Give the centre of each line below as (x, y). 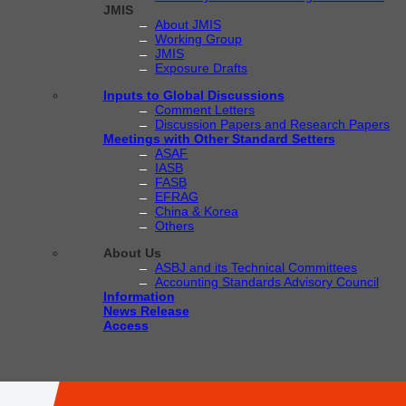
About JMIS (188, 24)
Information (139, 296)
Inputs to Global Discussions (193, 95)
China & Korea (197, 211)
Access (126, 325)
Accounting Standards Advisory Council (267, 282)
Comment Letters (205, 110)
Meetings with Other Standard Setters (219, 139)
